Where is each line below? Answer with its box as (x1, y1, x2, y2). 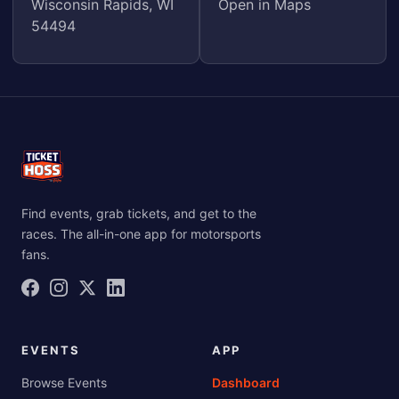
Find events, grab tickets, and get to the (21, 206, 256, 222)
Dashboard (212, 375, 280, 391)
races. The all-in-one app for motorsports (21, 226, 261, 242)
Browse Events (21, 375, 107, 391)
